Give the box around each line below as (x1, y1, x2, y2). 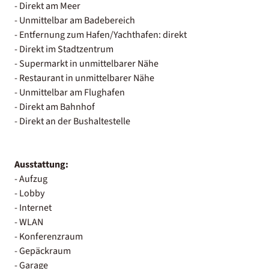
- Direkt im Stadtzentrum (14, 42, 113, 56)
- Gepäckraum (14, 244, 71, 258)
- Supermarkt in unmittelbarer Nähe (14, 56, 159, 70)
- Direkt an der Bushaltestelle (14, 114, 130, 128)
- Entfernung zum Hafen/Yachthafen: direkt (14, 28, 187, 41)
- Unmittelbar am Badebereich (14, 13, 135, 27)
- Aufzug (14, 172, 47, 186)
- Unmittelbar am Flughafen (14, 85, 125, 99)
